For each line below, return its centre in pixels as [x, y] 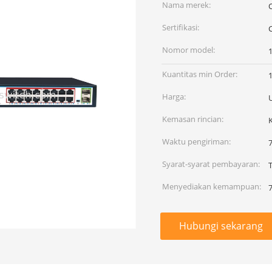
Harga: [174, 97]
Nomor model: [189, 50]
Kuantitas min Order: [200, 74]
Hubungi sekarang [221, 226]
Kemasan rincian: [193, 119]
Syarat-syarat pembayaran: [211, 164]
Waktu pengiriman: [196, 141]
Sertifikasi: [181, 27]
